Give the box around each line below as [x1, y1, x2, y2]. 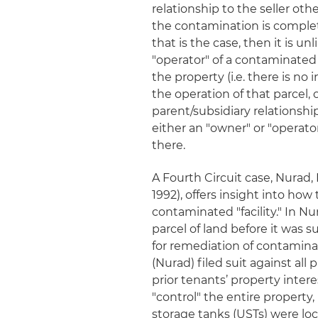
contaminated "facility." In [152, 205, 300, 219]
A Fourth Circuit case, [152, 171, 276, 185]
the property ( [152, 70, 231, 84]
